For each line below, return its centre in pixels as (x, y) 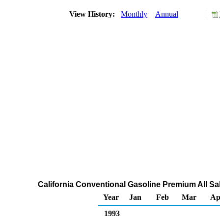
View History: (93, 14)
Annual (167, 14)
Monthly (134, 14)
